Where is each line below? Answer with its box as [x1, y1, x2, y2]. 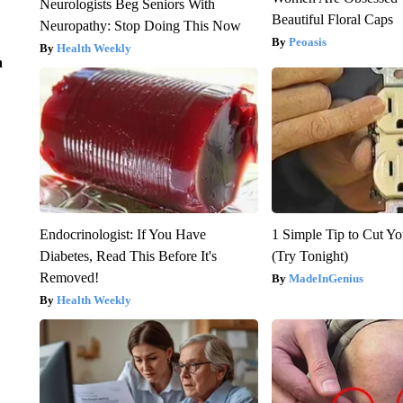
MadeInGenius [289, 271, 364, 285]
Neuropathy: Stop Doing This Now [39, 17, 241, 33]
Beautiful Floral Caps [272, 11, 394, 27]
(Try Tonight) [272, 247, 349, 264]
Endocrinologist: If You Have [39, 226, 206, 242]
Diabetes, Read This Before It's [39, 247, 217, 264]
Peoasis [289, 34, 327, 49]
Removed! [39, 269, 99, 285]
